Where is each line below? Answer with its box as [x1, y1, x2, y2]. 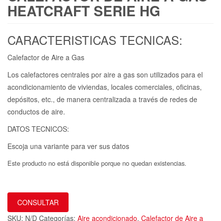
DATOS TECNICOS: [7, 124, 69, 134]
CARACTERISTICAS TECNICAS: [7, 31, 183, 49]
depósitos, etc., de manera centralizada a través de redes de [7, 94, 197, 105]
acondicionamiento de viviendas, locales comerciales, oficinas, [7, 82, 202, 92]
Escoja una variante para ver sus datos [7, 141, 129, 151]
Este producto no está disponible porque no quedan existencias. [7, 158, 186, 168]
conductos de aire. [7, 107, 65, 117]
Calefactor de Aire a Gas [7, 52, 84, 63]
